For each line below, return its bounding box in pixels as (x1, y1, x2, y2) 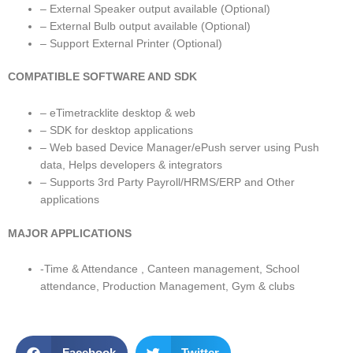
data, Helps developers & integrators (40, 158, 223, 171)
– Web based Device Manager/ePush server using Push (40, 141, 320, 154)
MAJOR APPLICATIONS (8, 227, 132, 240)
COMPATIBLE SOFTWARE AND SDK (8, 71, 197, 84)
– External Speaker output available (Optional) (40, 2, 271, 15)
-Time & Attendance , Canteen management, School (40, 263, 300, 276)
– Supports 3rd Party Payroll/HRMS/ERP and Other (40, 176, 295, 188)
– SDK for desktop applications (40, 124, 194, 136)
